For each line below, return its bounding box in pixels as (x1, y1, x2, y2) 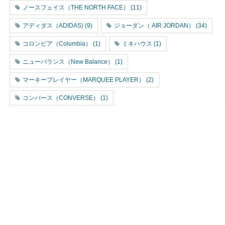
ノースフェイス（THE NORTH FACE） (23, 4, 129, 11)
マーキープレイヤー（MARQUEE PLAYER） (23, 76, 145, 83)
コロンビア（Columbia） (23, 40, 91, 47)
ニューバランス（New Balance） (23, 58, 114, 65)
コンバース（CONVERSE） (23, 94, 99, 101)
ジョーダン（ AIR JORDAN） (114, 22, 194, 29)
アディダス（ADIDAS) (23, 22, 83, 29)
